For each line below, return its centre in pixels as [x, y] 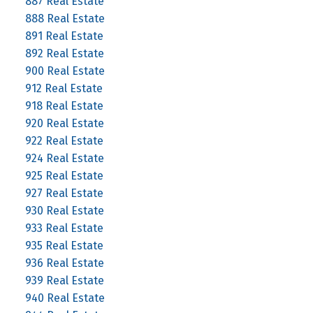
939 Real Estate [64, 280]
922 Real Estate [64, 140]
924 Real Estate [64, 158]
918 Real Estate [64, 105]
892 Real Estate [64, 53]
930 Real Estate [64, 210]
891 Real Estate [64, 36]
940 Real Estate [65, 298]
